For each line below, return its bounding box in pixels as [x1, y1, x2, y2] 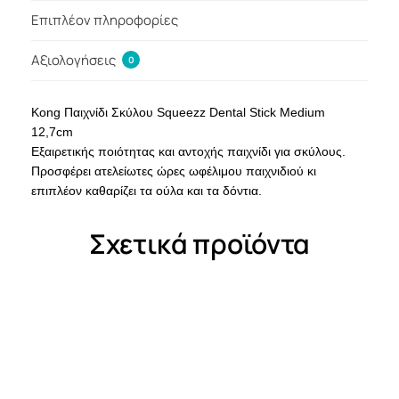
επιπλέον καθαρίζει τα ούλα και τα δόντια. [31, 183, 262, 199]
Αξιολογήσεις [31, 51, 118, 70]
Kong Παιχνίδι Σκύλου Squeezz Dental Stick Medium [31, 105, 325, 120]
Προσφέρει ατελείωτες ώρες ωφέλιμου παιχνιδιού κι [31, 164, 316, 179]
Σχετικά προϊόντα [88, 225, 311, 263]
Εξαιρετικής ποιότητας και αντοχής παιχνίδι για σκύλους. [31, 144, 346, 159]
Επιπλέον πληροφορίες [31, 10, 178, 29]
